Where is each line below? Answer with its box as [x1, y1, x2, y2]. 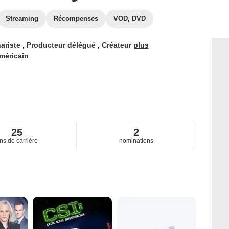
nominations [119, 137, 154, 145]
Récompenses [54, 15, 98, 22]
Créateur [101, 41, 133, 49]
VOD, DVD [113, 15, 146, 22]
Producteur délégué [26, 41, 98, 49]
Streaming [6, 15, 38, 22]
